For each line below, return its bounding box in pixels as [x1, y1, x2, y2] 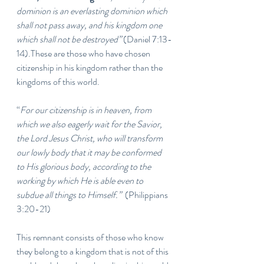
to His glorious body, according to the [16, 160, 153, 173]
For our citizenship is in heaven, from [20, 103, 153, 117]
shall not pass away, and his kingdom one [16, 18, 164, 32]
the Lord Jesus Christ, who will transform [16, 131, 164, 145]
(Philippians [125, 188, 170, 202]
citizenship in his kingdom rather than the [16, 61, 164, 74]
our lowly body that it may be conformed [16, 146, 163, 159]
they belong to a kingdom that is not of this [16, 245, 170, 258]
